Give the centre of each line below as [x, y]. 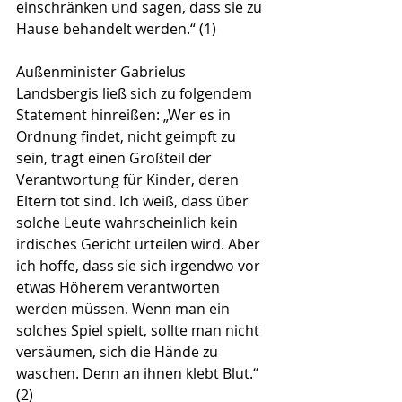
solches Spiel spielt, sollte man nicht [140, 331]
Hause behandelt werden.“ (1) [118, 29]
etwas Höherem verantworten [120, 288]
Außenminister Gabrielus [103, 72]
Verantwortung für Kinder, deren [129, 180]
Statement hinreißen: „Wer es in [125, 115]
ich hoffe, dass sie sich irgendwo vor [140, 266]
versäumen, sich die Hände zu [119, 352]
